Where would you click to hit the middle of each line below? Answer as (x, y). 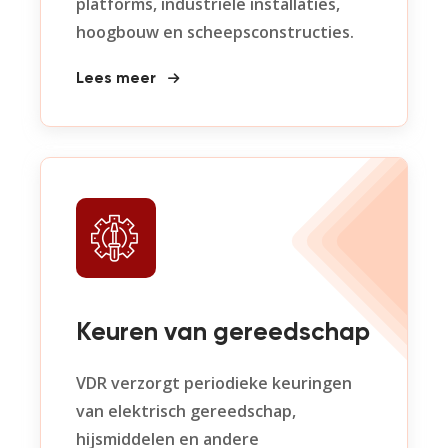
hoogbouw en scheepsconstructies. (215, 32)
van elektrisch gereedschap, (186, 411)
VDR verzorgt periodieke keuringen (214, 383)
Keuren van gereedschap (223, 333)
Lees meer (118, 79)
